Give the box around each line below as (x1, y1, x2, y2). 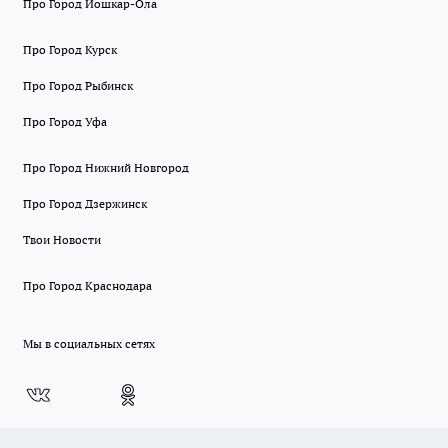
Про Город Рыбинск (23, 78, 133, 94)
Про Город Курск (23, 42, 117, 58)
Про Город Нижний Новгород (23, 160, 189, 176)
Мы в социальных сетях (23, 336, 155, 352)
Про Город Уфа (23, 114, 107, 130)
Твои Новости (23, 232, 101, 248)
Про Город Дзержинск (23, 196, 147, 212)
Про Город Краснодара (23, 278, 152, 294)
